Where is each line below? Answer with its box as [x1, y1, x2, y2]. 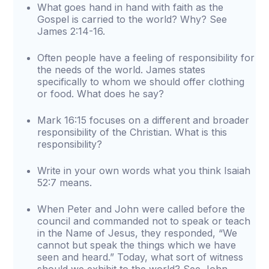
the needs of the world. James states [37, 64, 206, 76]
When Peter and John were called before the [37, 203, 246, 215]
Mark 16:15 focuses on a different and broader [37, 114, 250, 126]
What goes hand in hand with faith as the [37, 1, 224, 13]
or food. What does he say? [37, 88, 165, 100]
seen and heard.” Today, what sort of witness [37, 251, 244, 263]
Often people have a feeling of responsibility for [37, 52, 255, 64]
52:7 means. [37, 177, 92, 189]
